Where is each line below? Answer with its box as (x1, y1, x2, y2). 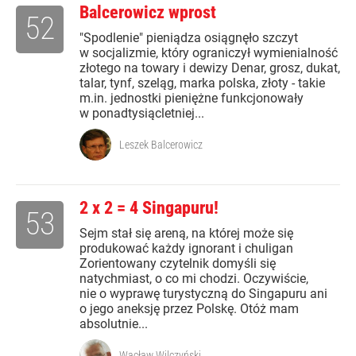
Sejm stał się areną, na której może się (79, 226, 293, 242)
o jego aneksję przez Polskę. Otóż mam (79, 301, 299, 317)
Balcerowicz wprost (79, 2, 216, 23)
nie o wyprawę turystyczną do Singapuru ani (79, 286, 327, 302)
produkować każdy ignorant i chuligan (79, 241, 293, 257)
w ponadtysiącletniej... (79, 106, 204, 122)
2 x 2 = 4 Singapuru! (79, 198, 219, 219)
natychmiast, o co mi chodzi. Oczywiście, (79, 271, 308, 287)
